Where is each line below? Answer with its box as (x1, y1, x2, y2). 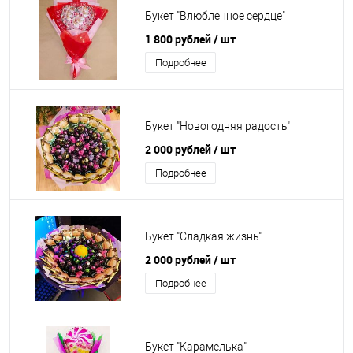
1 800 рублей (145, 32, 214, 46)
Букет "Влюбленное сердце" (145, 9, 285, 23)
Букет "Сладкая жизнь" (145, 230, 262, 243)
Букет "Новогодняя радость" (145, 120, 290, 133)
